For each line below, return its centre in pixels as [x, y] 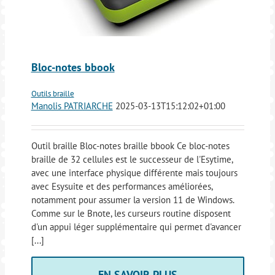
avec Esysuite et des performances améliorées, [122, 186]
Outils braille [52, 93]
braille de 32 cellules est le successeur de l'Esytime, [132, 159]
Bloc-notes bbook [73, 67]
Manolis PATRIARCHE [72, 106]
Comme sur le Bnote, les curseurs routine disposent [131, 213]
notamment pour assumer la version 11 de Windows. [132, 199]
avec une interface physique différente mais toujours [134, 172]
